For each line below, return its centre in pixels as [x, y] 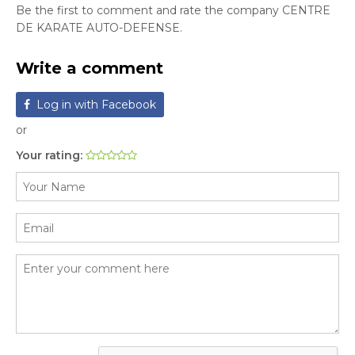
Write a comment [90, 68]
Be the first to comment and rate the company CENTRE [173, 10]
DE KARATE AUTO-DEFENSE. [99, 28]
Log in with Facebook [96, 105]
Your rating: [51, 155]
